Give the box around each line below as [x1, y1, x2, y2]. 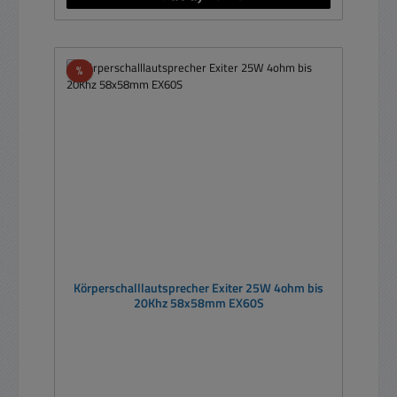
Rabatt [82, 60, 117, 79]
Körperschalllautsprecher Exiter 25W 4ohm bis [74, 278, 323, 299]
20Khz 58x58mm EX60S [133, 293, 264, 314]
